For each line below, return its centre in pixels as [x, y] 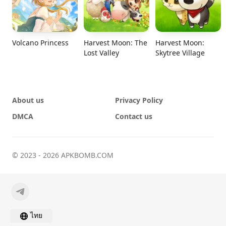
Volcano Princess [40, 43]
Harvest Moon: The [116, 43]
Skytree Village [180, 53]
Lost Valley [101, 53]
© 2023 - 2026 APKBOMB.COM [63, 155]
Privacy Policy [139, 100]
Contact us [134, 117]
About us [28, 100]
